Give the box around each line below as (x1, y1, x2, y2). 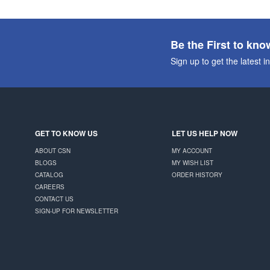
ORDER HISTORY (171, 170, 222, 179)
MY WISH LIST (171, 158, 213, 167)
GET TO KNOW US (35, 127, 98, 139)
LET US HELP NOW (171, 127, 237, 139)
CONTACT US (35, 194, 74, 203)
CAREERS (35, 182, 65, 191)
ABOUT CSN (35, 146, 71, 155)
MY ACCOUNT (171, 146, 212, 155)
